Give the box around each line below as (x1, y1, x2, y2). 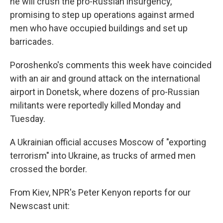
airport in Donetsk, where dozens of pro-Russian (10, 87, 200, 98)
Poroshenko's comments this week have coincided (10, 60, 212, 71)
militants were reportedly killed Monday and (10, 100, 181, 111)
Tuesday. (10, 113, 45, 124)
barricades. (10, 36, 54, 47)
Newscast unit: (10, 201, 70, 212)
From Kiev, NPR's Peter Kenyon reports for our (10, 187, 191, 198)
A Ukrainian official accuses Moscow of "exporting (10, 137, 206, 148)
